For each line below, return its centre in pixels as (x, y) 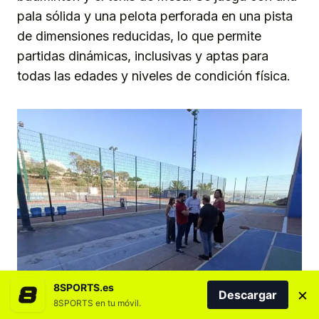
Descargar (248, 295)
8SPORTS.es (84, 287)
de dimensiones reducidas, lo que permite (139, 36)
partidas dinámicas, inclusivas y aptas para (143, 56)
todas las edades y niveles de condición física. (154, 75)
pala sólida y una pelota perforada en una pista (155, 16)
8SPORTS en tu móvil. (97, 303)
